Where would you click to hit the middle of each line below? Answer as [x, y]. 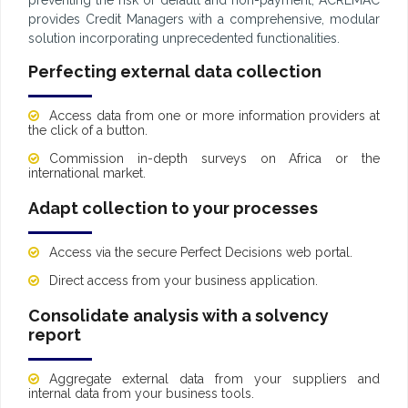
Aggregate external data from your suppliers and [214, 378]
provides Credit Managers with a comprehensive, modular [204, 19]
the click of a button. [88, 130]
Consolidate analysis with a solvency [178, 315]
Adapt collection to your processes [173, 208]
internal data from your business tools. [141, 393]
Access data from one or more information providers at [214, 115]
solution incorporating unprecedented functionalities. [184, 38]
